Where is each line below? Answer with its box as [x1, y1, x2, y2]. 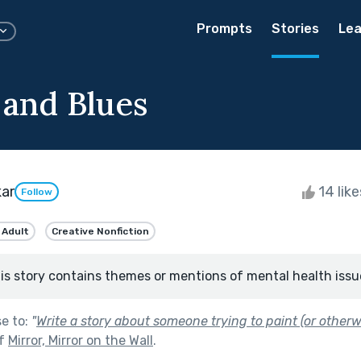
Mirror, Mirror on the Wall [8, 332, 153, 348]
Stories [272, 21, 319, 36]
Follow [21, 186, 52, 198]
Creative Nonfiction [52, 225, 149, 237]
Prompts [197, 21, 252, 36]
